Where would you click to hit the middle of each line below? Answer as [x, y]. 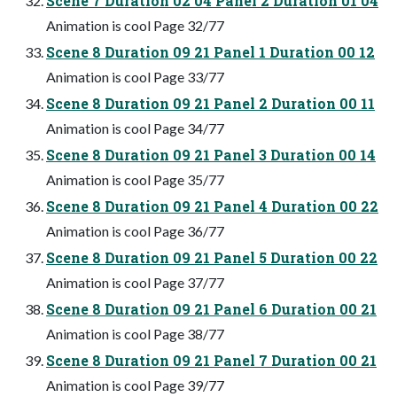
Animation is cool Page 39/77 [135, 385]
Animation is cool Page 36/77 [135, 230]
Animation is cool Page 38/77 [135, 333]
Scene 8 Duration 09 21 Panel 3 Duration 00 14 [211, 154]
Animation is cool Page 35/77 [135, 179]
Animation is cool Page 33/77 [135, 76]
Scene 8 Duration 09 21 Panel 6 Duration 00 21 [211, 308]
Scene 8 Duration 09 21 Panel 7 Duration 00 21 [211, 360]
